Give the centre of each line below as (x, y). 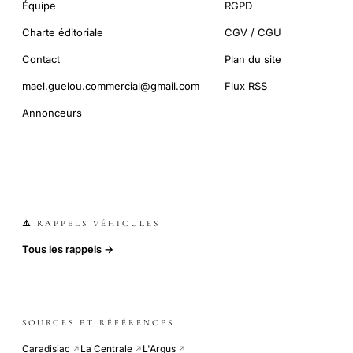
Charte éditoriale (63, 33)
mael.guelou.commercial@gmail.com (111, 86)
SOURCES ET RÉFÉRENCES (98, 323)
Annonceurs (52, 113)
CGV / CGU (253, 33)
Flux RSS (246, 86)
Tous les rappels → (68, 249)
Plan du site (253, 59)
